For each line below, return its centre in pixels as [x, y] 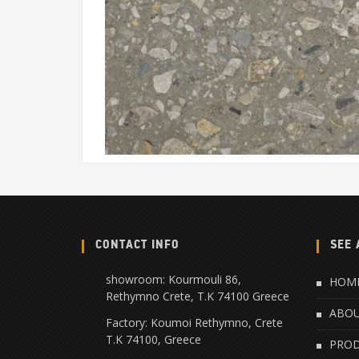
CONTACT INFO [137, 245]
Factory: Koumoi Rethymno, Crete [194, 322]
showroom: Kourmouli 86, [173, 279]
